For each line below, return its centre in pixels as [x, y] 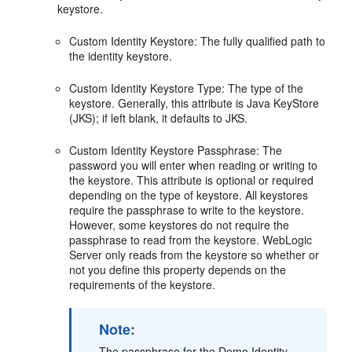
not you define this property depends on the [178, 270]
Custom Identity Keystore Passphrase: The [176, 150]
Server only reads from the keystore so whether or [194, 255]
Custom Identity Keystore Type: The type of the [187, 88]
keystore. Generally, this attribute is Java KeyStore [194, 103]
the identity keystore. [121, 56]
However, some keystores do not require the [180, 225]
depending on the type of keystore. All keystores [189, 195]
